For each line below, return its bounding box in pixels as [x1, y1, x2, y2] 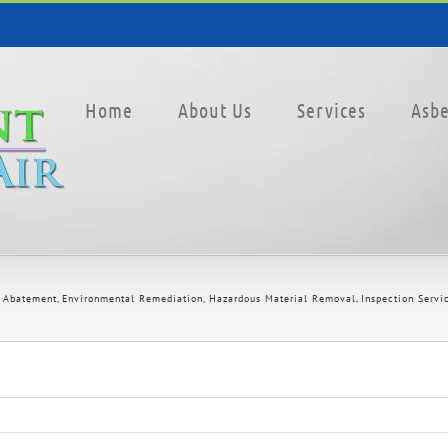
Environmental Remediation [62, 292, 203, 305]
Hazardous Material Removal [208, 292, 356, 305]
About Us [178, 97, 252, 122]
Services [297, 97, 366, 122]
